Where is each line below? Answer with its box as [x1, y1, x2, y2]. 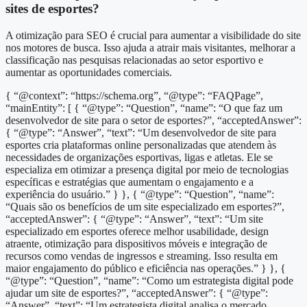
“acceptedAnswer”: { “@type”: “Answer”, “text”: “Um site [5, 213, 263, 225]
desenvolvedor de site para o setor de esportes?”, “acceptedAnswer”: [5, 114, 302, 127]
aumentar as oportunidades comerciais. [5, 66, 172, 79]
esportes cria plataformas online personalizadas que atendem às [5, 139, 276, 151]
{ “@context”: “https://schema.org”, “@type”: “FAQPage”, [5, 90, 263, 102]
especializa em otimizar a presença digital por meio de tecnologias [5, 164, 288, 176]
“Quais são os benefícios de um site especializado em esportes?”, [5, 201, 284, 213]
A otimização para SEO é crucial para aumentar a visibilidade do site [5, 29, 301, 42]
